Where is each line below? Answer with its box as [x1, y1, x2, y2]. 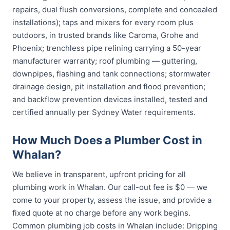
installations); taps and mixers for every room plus [12, 17, 194, 27]
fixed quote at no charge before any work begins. [12, 208, 190, 218]
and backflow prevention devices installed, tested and [12, 94, 207, 104]
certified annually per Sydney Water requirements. [12, 107, 196, 117]
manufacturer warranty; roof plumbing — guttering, [12, 56, 197, 66]
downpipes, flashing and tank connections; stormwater [12, 69, 210, 79]
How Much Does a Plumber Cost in [12, 133, 202, 147]
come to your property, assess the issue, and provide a [12, 195, 212, 205]
